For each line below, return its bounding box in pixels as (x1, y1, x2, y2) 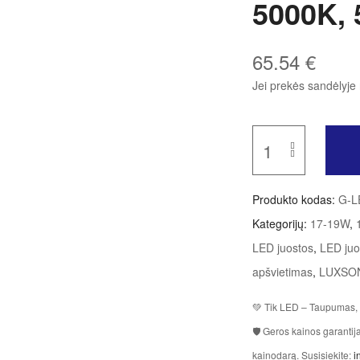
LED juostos (252, 239, 314, 256)
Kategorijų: (252, 215, 311, 232)
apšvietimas (252, 264, 313, 280)
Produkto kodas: (252, 191, 339, 208)
